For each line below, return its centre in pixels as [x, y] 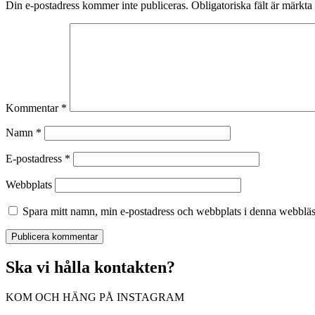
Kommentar [33, 108]
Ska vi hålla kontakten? [90, 267]
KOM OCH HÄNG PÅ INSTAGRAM [95, 297]
